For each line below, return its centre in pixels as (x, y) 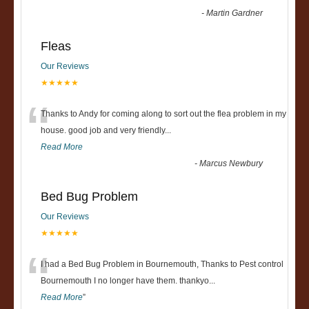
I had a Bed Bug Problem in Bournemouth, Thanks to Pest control (162, 264)
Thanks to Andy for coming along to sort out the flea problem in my (163, 114)
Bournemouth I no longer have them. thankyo (125, 281)
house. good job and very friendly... (106, 130)
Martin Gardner (235, 13)
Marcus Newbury (231, 163)
